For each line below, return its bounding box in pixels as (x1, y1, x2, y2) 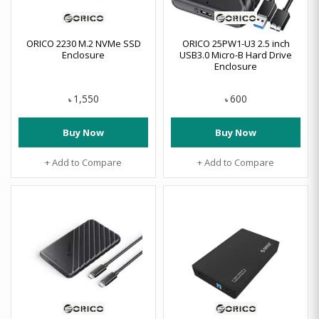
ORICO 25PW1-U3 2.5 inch (182, 37, 290, 50)
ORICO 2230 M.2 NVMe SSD (26, 37, 141, 50)
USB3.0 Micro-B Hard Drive (179, 48, 292, 61)
